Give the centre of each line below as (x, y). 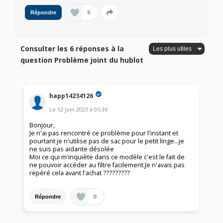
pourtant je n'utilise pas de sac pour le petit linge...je (107, 141)
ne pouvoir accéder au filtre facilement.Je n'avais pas (107, 165)
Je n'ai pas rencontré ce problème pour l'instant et (104, 133)
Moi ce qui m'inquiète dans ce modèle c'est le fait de (107, 157)
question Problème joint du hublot (82, 60)
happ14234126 (71, 96)
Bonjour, (42, 125)
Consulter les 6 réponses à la (72, 49)
